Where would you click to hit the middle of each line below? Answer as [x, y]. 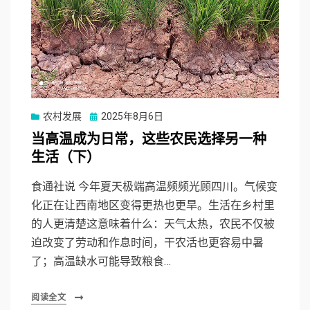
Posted [105, 115]
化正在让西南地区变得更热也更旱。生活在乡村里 [153, 205]
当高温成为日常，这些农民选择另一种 [149, 139]
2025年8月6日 [132, 116]
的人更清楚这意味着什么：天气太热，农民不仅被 [153, 224]
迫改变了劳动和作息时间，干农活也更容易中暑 [147, 242]
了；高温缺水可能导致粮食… [101, 261]
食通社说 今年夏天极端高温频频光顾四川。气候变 [154, 186]
